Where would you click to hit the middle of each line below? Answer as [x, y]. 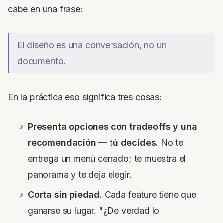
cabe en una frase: [45, 9]
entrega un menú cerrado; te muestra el [107, 159]
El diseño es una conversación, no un [92, 45]
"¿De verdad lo [129, 211]
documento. [42, 61]
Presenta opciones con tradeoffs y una [112, 127]
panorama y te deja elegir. [80, 175]
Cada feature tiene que [149, 195]
